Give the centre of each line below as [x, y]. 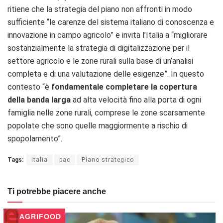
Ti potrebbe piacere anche [57, 191]
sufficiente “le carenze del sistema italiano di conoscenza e [111, 22]
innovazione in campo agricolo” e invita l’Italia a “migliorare [108, 35]
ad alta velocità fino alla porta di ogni [136, 100]
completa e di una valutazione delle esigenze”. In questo [106, 74]
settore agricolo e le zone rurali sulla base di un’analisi [100, 61]
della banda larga [39, 100]
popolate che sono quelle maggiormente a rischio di [98, 125]
